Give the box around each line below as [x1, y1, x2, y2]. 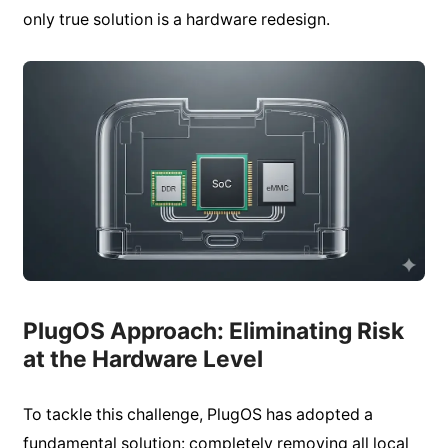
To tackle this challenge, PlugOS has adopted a [22, 405, 373, 425]
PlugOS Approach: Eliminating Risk [22, 317, 404, 346]
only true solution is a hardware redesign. [22, 9, 330, 29]
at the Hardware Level [22, 345, 263, 374]
